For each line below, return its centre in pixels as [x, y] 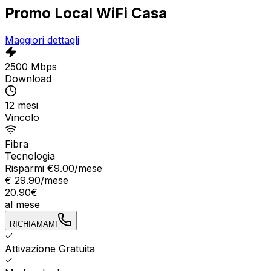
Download [28, 78]
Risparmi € [29, 168]
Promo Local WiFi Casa [86, 13]
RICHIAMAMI [34, 224]
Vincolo [22, 117]
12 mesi [21, 105]
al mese [22, 204]
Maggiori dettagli [42, 40]
